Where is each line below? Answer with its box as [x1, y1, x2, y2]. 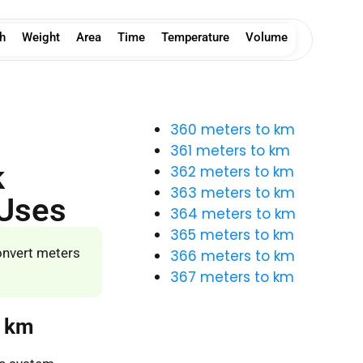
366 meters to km [170, 246, 295, 266]
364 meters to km [170, 204, 296, 224]
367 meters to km [170, 267, 294, 287]
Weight [22, 30, 60, 45]
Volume [246, 30, 288, 45]
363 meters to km [170, 183, 295, 203]
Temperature [161, 30, 229, 45]
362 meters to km [170, 162, 294, 181]
